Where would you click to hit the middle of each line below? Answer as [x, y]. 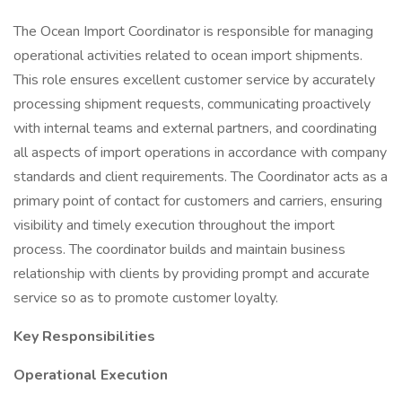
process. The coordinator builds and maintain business [179, 249]
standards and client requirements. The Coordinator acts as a [201, 177]
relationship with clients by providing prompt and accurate [192, 274]
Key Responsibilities [84, 336]
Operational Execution [91, 375]
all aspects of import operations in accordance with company [200, 153]
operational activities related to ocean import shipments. [188, 56]
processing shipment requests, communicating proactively [192, 104]
